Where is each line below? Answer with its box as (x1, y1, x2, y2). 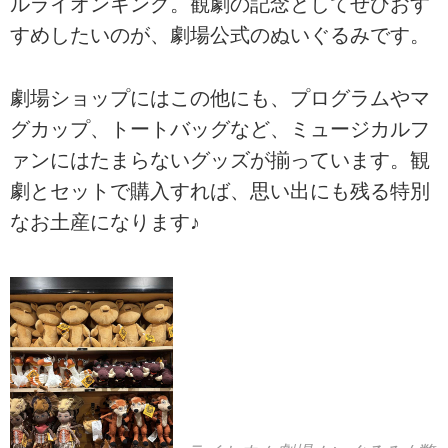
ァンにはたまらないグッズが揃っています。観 (10, 148, 430, 171)
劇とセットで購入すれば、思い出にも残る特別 (10, 179, 430, 202)
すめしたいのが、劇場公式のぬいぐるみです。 (10, 24, 430, 47)
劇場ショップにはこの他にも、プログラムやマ (10, 86, 430, 109)
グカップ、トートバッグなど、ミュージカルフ (10, 117, 430, 140)
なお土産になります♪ (10, 210, 200, 233)
